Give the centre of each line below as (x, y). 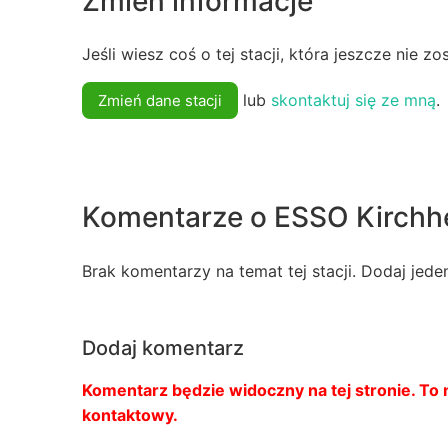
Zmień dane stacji (160, 101)
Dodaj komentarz (163, 347)
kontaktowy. (130, 414)
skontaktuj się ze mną (353, 100)
